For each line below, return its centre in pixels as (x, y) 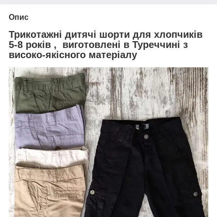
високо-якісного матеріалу (73, 54)
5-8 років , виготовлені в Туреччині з (98, 44)
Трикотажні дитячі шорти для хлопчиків (106, 34)
